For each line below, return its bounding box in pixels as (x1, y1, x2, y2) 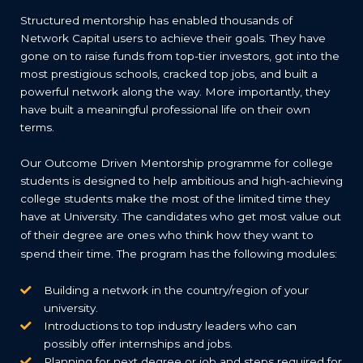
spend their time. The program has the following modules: (20, 247, 337, 260)
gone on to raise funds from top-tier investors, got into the (20, 49, 340, 62)
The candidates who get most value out (122, 210, 341, 223)
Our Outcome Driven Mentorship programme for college (20, 156, 333, 169)
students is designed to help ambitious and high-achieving (20, 174, 343, 187)
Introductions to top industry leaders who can (43, 319, 297, 333)
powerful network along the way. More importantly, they (20, 85, 330, 98)
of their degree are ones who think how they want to (20, 228, 314, 241)
